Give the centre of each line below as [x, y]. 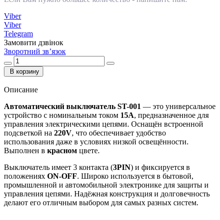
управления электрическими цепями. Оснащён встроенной [104, 124]
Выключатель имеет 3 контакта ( [58, 167]
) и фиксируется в [160, 167]
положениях [26, 176]
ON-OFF [62, 176]
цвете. [88, 150]
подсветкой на [29, 133]
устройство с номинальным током [62, 115]
